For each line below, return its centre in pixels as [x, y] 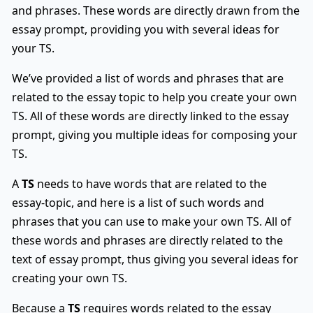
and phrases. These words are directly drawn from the [156, 10]
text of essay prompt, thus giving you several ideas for [155, 259]
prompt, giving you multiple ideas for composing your [155, 134]
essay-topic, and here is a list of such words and [138, 202]
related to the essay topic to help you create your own [154, 97]
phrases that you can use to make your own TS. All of [152, 221]
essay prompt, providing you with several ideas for [146, 29]
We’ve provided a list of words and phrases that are [148, 78]
